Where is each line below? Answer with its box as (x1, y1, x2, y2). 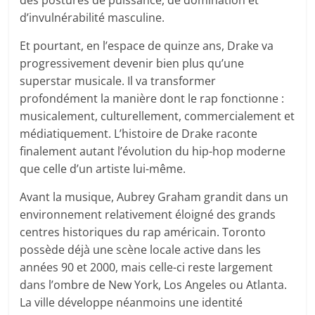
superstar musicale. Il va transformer (20, 73, 217, 89)
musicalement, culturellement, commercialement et (20, 108, 295, 124)
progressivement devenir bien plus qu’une (20, 56, 245, 72)
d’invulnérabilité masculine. (20, 10, 165, 26)
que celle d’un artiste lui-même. (20, 161, 186, 177)
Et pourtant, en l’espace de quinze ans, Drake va (20, 38, 274, 54)
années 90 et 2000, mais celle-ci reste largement (20, 259, 274, 276)
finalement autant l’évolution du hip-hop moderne (20, 143, 286, 160)
